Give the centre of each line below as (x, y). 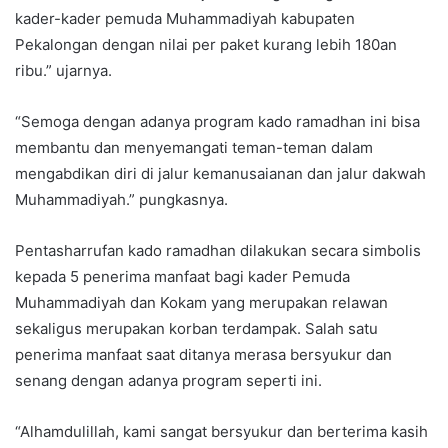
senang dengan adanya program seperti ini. (168, 380)
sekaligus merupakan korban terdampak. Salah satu (196, 328)
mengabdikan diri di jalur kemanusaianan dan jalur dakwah (220, 173)
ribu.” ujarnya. (63, 70)
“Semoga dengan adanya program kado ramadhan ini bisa (217, 121)
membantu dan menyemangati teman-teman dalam (194, 147)
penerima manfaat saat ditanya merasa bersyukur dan (203, 354)
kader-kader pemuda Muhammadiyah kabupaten (185, 18)
